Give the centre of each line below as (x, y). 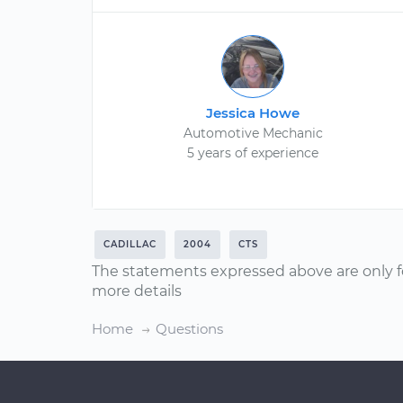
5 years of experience (253, 153)
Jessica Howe (253, 113)
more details (137, 291)
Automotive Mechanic (253, 133)
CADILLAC (130, 244)
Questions (189, 329)
